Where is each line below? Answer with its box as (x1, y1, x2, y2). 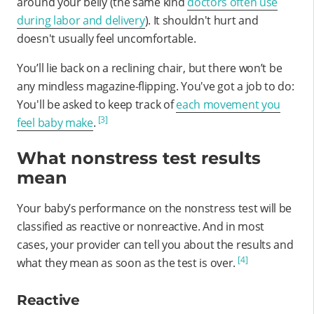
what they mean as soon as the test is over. (17, 254, 236, 271)
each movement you (176, 96, 281, 112)
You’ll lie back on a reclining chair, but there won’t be (17, 60, 282, 76)
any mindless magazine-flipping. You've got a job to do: (17, 78, 294, 94)
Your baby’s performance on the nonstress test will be (17, 200, 292, 216)
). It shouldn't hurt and (144, 12, 259, 28)
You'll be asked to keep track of (17, 96, 177, 112)
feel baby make (17, 114, 93, 130)
